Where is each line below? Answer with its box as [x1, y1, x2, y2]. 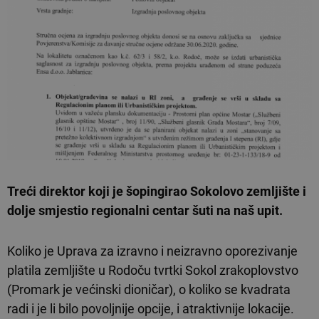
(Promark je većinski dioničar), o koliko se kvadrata [7, 281, 291, 297]
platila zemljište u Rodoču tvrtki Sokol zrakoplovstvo [7, 262, 298, 278]
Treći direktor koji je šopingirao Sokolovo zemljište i [7, 183, 306, 199]
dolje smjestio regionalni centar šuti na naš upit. [7, 202, 286, 218]
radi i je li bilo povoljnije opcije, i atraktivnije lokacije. [7, 300, 294, 316]
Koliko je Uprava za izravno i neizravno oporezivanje [7, 243, 298, 258]
